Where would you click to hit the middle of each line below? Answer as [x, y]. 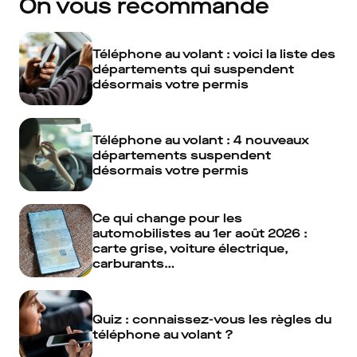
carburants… [133, 263]
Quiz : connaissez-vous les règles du [212, 319]
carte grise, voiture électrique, [190, 248]
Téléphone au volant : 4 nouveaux [201, 139]
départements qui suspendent [193, 69]
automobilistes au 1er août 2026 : [200, 233]
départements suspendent [182, 155]
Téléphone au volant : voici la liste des [214, 53]
